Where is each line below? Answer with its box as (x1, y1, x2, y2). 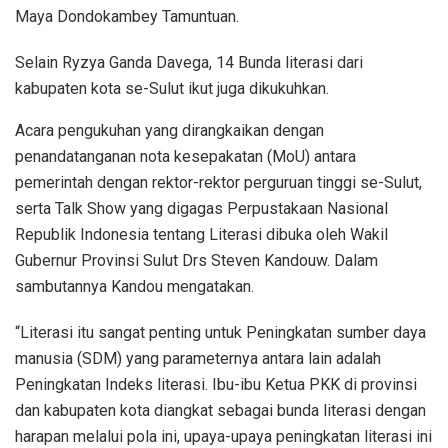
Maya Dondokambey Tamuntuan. (15, 6, 239, 26)
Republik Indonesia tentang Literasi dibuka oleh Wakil (15, 224, 388, 244)
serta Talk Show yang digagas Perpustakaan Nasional (15, 198, 388, 218)
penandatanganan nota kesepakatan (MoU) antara (15, 146, 356, 166)
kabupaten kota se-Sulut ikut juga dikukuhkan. (15, 78, 329, 98)
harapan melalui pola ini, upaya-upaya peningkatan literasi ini (15, 426, 432, 446)
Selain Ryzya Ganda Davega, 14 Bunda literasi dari (15, 52, 363, 72)
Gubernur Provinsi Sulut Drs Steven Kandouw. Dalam (15, 250, 378, 270)
